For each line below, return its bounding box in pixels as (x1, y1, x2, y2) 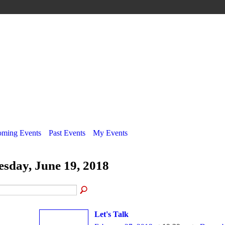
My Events (93, 129, 128, 137)
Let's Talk (94, 209, 129, 218)
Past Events (49, 129, 85, 137)
